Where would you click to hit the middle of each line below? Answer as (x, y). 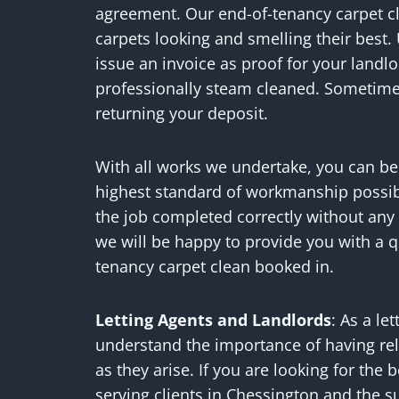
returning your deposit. (182, 113)
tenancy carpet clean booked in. (215, 266)
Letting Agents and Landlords (213, 319)
